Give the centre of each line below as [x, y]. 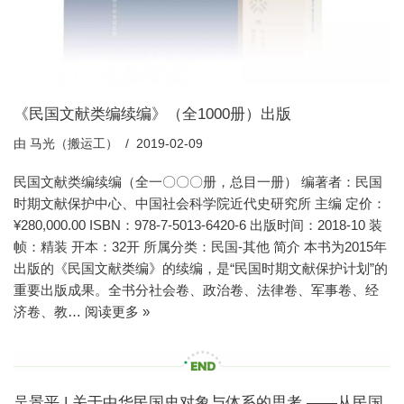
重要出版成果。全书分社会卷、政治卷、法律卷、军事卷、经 [196, 290]
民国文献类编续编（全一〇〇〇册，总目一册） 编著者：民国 [198, 182]
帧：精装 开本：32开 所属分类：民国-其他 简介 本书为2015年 [200, 247]
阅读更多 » [117, 312]
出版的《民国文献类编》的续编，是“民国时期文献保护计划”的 [201, 269]
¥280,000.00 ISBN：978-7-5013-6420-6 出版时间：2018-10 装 [198, 225]
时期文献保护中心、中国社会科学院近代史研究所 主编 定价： [200, 204]
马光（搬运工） [74, 144]
